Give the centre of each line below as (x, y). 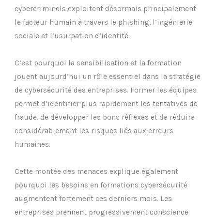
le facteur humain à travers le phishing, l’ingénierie (103, 23)
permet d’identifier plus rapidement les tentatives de (106, 104)
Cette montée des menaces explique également (96, 172)
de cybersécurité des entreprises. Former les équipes (106, 90)
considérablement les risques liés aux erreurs (94, 131)
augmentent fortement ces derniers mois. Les (93, 199)
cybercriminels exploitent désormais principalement (105, 9)
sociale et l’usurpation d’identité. (72, 36)
